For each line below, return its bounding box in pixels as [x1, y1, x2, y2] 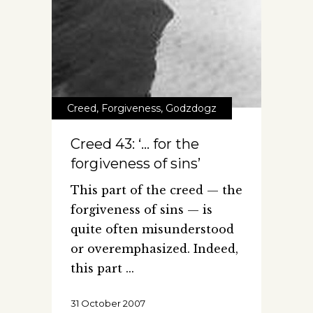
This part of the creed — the [71, 182, 242, 197]
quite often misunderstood [71, 221, 234, 236]
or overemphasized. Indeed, [71, 241, 238, 256]
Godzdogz [166, 101, 217, 115]
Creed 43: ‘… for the [71, 135, 199, 152]
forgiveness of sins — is [71, 202, 212, 217]
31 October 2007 [71, 297, 145, 309]
